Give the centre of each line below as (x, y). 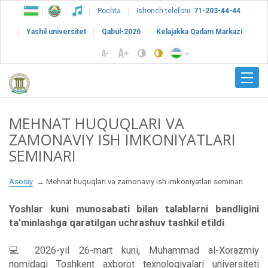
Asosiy (21, 181)
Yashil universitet (56, 32)
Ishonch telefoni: (164, 11)
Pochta (109, 11)
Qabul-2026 (121, 32)
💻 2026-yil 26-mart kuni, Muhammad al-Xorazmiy (134, 250)
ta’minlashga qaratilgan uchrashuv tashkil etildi (117, 223)
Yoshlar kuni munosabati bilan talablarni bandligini (134, 209)
